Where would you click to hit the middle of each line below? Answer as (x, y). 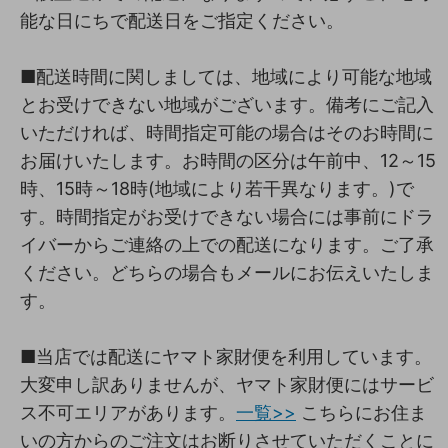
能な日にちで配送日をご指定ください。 (182, 20)
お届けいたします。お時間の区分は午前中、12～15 (228, 160)
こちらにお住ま (361, 412)
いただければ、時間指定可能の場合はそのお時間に (227, 132)
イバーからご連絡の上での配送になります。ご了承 (227, 244)
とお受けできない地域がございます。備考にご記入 (227, 104)
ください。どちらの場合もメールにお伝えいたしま (227, 272)
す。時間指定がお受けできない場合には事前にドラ (227, 216)
